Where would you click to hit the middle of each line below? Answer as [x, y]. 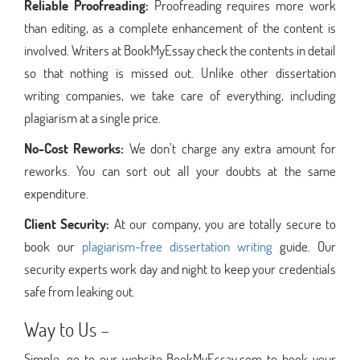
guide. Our [304, 246]
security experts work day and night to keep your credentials [180, 268]
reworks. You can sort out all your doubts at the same [180, 170]
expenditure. [56, 193]
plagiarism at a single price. [92, 117]
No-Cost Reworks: [77, 148]
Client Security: [69, 223]
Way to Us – [67, 329]
